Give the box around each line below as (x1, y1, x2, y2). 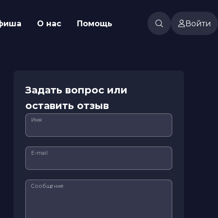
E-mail (31, 149, 48, 156)
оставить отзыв (25, 100, 109, 111)
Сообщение (31, 182, 64, 189)
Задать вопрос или (25, 84, 127, 96)
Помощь (77, 18, 113, 28)
